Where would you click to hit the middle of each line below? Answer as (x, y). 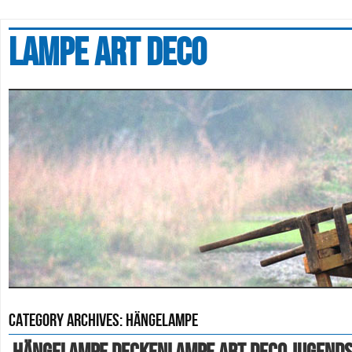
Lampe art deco (108, 53)
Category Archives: (67, 321)
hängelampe (162, 321)
